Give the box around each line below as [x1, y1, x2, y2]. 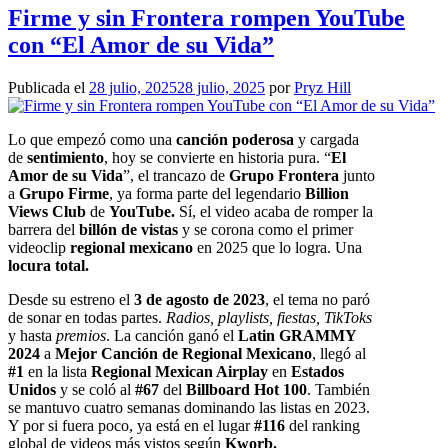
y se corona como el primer [178, 220, 353, 238]
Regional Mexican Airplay [91, 362, 268, 380]
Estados [291, 362, 344, 380]
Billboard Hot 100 [186, 380, 307, 398]
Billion [305, 184, 349, 202]
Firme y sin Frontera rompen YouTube [8, 4, 405, 31]
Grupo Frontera [229, 166, 339, 184]
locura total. [8, 256, 89, 274]
